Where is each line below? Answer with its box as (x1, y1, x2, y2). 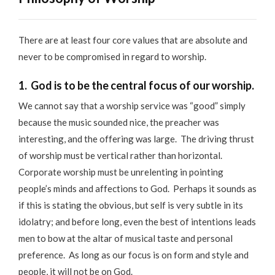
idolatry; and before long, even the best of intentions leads (18, 216, 256, 228)
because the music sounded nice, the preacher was (18, 117, 219, 128)
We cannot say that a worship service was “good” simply (18, 100, 246, 112)
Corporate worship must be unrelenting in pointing (18, 166, 223, 178)
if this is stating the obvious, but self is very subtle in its (18, 199, 243, 211)
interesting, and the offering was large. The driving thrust (18, 133, 254, 145)
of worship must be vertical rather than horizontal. (18, 150, 224, 161)
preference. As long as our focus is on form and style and (18, 249, 249, 261)
